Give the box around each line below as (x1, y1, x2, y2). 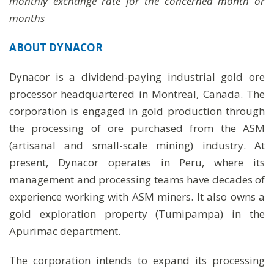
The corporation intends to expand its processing (9, 253, 265, 267)
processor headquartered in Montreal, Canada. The (9, 87, 265, 101)
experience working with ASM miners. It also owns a (9, 190, 265, 204)
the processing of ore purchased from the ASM (9, 121, 265, 135)
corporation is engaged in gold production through (9, 104, 265, 118)
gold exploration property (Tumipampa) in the (9, 207, 265, 221)
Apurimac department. (9, 224, 120, 238)
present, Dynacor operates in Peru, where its (9, 155, 265, 169)
